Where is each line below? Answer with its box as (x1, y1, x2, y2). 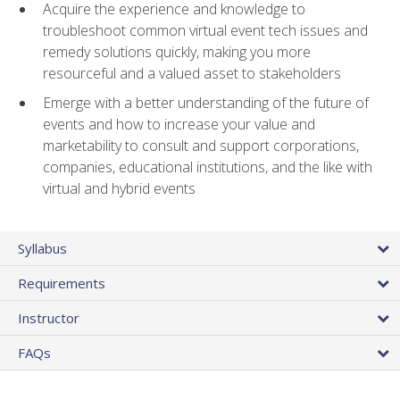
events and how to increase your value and (43, 113, 315, 134)
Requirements (18, 274, 105, 293)
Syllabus (18, 239, 67, 258)
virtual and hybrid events (43, 178, 196, 198)
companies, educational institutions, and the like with (43, 156, 372, 177)
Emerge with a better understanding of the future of (43, 92, 369, 112)
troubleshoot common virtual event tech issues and (43, 21, 368, 41)
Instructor (18, 309, 79, 328)
